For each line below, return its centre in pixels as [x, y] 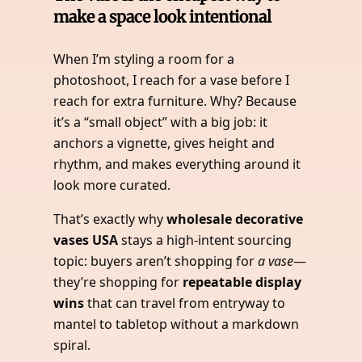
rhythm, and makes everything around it [177, 164]
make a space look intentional [163, 16]
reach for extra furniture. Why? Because [175, 101]
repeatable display [242, 282]
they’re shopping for [118, 282]
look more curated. [112, 185]
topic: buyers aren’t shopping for [156, 261]
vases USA [86, 240]
